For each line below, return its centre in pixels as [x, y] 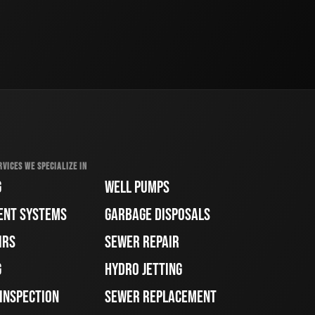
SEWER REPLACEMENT [161, 297]
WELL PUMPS [137, 188]
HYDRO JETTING [144, 270]
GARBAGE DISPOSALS [158, 215]
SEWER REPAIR [142, 243]
